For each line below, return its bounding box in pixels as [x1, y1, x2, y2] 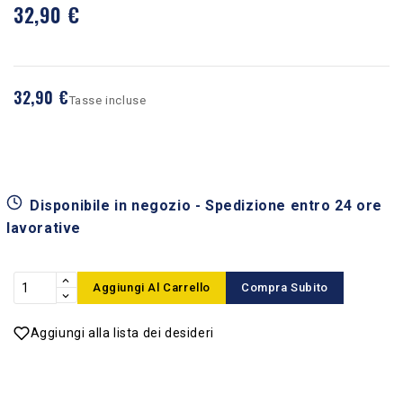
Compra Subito [241, 280, 328, 294]
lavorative [6, 219, 81, 237]
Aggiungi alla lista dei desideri [30, 325, 214, 340]
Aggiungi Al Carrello [93, 280, 210, 294]
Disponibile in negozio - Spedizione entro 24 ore [30, 196, 382, 214]
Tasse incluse [68, 93, 147, 107]
